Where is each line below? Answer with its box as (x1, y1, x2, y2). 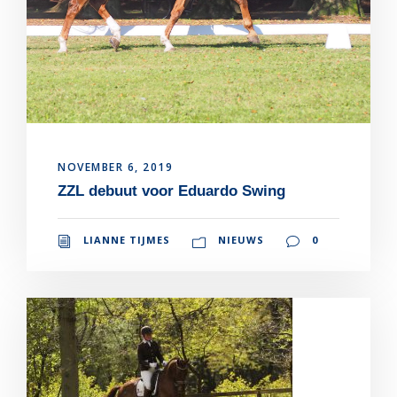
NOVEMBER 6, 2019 (58, 160, 173, 175)
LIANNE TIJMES (83, 233, 170, 247)
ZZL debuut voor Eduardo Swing (58, 183, 285, 200)
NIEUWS (218, 233, 264, 247)
